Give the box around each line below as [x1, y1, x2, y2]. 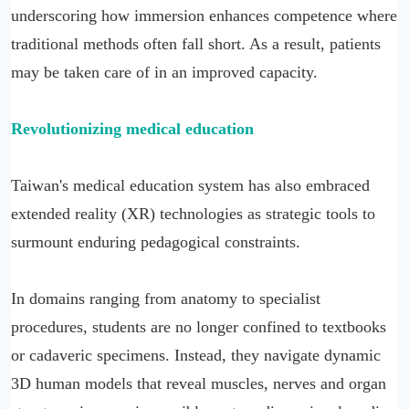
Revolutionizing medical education [11, 119, 254, 138]
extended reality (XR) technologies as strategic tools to [11, 204, 375, 223]
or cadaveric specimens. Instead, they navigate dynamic [11, 345, 381, 364]
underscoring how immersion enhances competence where [11, 5, 397, 25]
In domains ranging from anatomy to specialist [11, 288, 320, 308]
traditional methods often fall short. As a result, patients [11, 34, 381, 53]
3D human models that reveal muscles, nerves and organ [11, 373, 386, 393]
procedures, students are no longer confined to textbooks [11, 317, 386, 336]
